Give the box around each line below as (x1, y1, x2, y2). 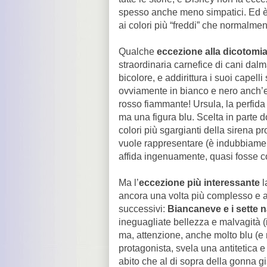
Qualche (119, 46, 157, 57)
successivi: (119, 204, 167, 214)
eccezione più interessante (139, 178, 260, 188)
